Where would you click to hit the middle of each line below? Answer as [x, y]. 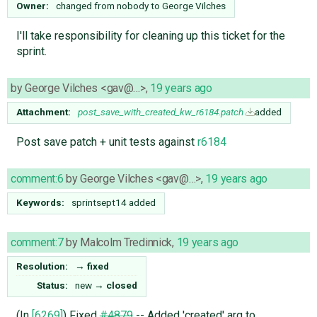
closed [122, 285]
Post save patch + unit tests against [106, 142]
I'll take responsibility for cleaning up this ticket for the [150, 35]
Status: [53, 285]
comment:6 [37, 178]
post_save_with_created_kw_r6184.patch [161, 111]
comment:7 [37, 242]
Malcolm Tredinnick [126, 242]
